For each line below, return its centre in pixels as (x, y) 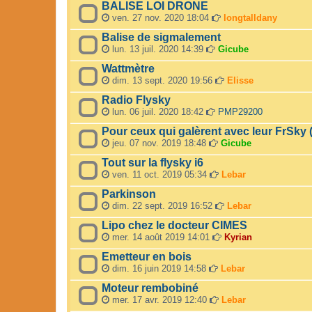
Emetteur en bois (147, 257)
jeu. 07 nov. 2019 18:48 (159, 143)
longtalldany (250, 18)
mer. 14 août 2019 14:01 (161, 237)
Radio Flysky (136, 100)
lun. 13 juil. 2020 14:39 (158, 49)
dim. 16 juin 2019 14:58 (159, 269)
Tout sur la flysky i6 (153, 163)
